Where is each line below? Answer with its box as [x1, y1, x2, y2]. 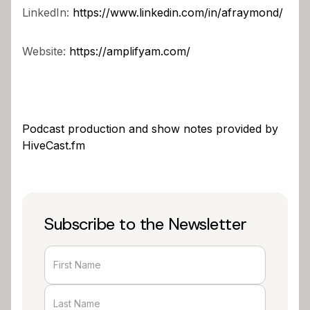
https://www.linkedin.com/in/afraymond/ [73, 5, 283, 19]
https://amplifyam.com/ [69, 44, 190, 58]
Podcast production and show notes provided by [22, 121, 278, 136]
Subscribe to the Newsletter [44, 212, 247, 235]
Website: [22, 44, 69, 58]
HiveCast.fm [22, 138, 85, 152]
